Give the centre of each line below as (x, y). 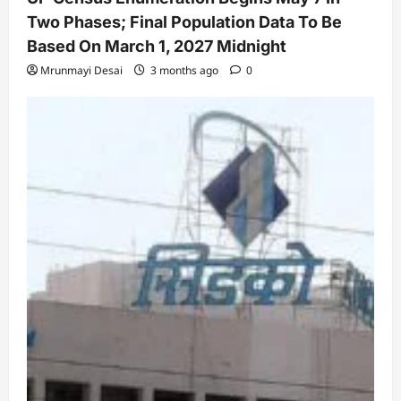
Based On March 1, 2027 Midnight (157, 46)
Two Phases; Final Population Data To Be (184, 21)
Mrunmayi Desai (81, 70)
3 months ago (184, 70)
